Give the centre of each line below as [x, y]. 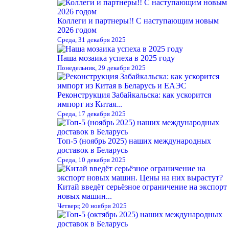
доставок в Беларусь [93, 150]
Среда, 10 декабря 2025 [91, 159]
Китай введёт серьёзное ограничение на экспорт [142, 187]
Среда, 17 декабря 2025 [91, 113]
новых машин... [85, 196]
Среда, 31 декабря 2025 [91, 39]
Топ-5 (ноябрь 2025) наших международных [134, 141]
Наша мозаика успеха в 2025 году [116, 58]
